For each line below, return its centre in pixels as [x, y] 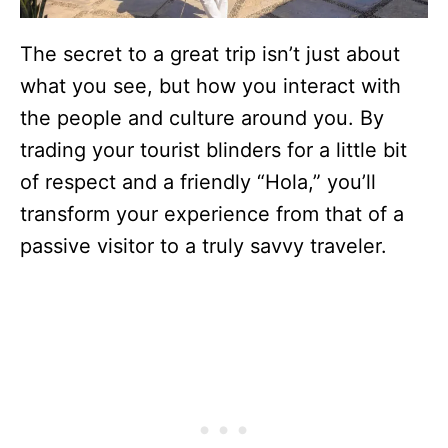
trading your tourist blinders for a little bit [213, 150]
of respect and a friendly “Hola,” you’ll [198, 182]
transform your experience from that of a [212, 214]
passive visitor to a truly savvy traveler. [203, 246]
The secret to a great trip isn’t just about [210, 54]
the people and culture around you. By [202, 118]
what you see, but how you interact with [210, 86]
